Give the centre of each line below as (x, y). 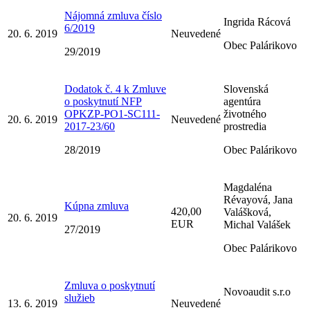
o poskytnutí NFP (103, 101)
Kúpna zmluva (97, 206)
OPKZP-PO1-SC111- (112, 113)
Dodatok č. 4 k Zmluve (115, 89)
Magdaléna (248, 187)
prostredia (245, 126)
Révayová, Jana (258, 199)
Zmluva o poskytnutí (110, 285)
